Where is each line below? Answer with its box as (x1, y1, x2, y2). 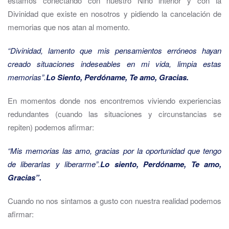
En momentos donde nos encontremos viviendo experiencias (8, 95, 221, 106)
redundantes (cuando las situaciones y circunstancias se (8, 108, 221, 120)
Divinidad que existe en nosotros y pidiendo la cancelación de (8, 8, 221, 19)
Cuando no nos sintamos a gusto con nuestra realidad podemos (8, 195, 221, 207)
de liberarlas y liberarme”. (8, 158, 101, 170)
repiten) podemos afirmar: (8, 122, 94, 133)
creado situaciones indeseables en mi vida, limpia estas (8, 58, 221, 70)
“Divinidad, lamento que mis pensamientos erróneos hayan (8, 45, 221, 56)
